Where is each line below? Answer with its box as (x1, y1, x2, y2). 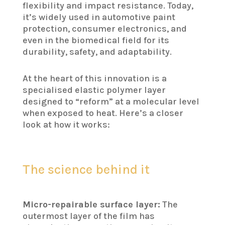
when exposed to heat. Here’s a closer (22, 107, 183, 119)
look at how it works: (22, 119, 110, 131)
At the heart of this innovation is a (22, 73, 167, 84)
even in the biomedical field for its (22, 35, 169, 46)
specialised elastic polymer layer (22, 84, 166, 96)
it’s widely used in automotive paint (22, 12, 175, 23)
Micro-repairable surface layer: (22, 199, 160, 210)
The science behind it (22, 162, 150, 178)
